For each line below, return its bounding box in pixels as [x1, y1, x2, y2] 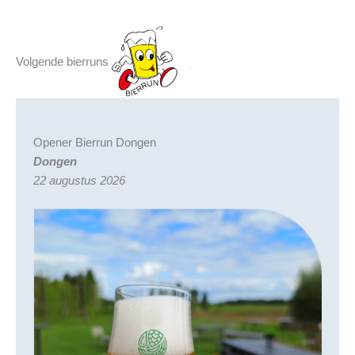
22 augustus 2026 [32, 174, 125, 187]
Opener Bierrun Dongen [32, 136, 156, 149]
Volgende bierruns [16, 55, 112, 68]
